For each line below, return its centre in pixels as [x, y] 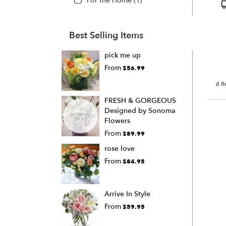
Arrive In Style [127, 194]
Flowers [117, 121]
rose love [120, 149]
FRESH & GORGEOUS [140, 101]
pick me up [123, 55]
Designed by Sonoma [140, 111]
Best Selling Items [106, 36]
